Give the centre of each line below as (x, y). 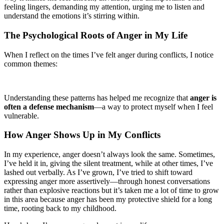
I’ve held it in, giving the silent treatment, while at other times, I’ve (108, 163)
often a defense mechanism (49, 106)
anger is (203, 97)
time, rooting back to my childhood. (60, 208)
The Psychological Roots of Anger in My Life (96, 35)
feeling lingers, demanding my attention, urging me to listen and (104, 7)
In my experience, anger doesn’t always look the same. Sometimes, (109, 154)
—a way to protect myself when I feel (153, 106)
